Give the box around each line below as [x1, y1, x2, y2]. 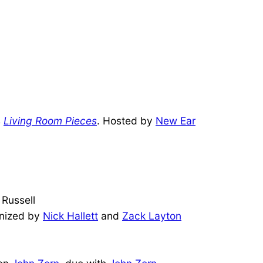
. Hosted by [97, 114, 156, 127]
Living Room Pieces [4, 114, 97, 127]
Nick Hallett [43, 209, 98, 222]
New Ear [156, 114, 195, 127]
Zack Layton [122, 209, 181, 222]
